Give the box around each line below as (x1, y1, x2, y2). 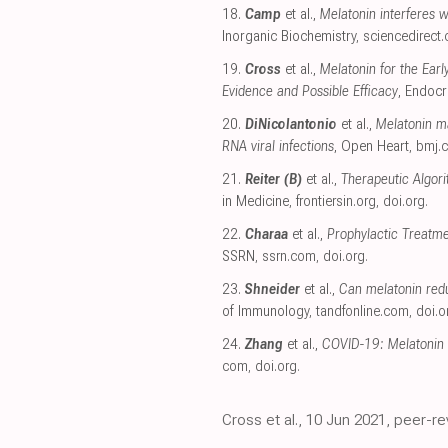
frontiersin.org (296, 193, 376, 211)
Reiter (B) (245, 171, 302, 189)
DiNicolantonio (245, 116, 337, 134)
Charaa (245, 226, 288, 244)
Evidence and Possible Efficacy (222, 83, 398, 101)
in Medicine (222, 193, 289, 211)
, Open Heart (334, 138, 409, 156)
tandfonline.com (316, 303, 409, 321)
